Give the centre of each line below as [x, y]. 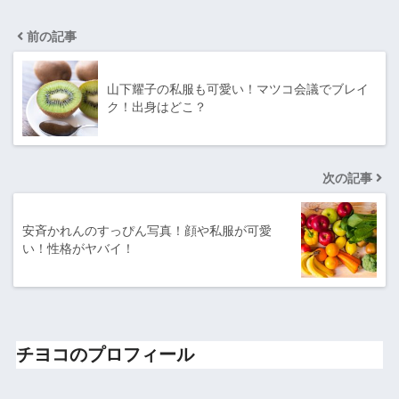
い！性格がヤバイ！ [78, 248]
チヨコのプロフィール [105, 354]
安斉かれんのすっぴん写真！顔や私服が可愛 [147, 230]
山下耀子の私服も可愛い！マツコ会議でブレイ [238, 89]
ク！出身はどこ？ [157, 106]
